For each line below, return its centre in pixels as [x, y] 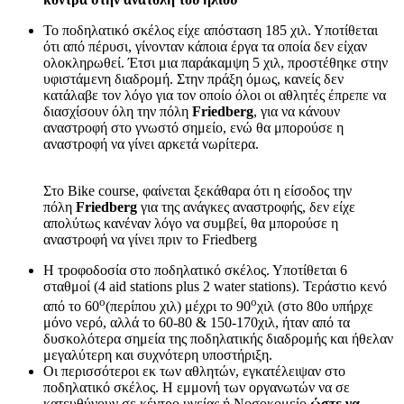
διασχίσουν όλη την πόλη [116, 111]
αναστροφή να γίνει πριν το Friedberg [150, 239]
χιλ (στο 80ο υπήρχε [315, 306]
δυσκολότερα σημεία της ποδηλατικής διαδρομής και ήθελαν [218, 338]
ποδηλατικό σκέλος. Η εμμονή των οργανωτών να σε [197, 387]
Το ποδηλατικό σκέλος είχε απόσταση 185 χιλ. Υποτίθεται [211, 30]
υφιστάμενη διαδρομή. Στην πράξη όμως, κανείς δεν [193, 78]
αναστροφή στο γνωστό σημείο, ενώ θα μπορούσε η [193, 127]
